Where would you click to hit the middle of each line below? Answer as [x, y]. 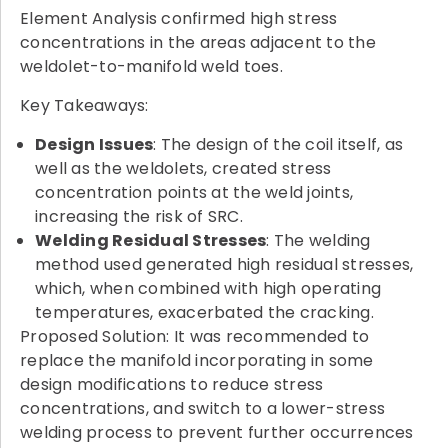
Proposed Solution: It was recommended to [194, 337]
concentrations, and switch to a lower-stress [202, 409]
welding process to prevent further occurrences [217, 433]
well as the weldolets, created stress [183, 169]
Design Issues [94, 145]
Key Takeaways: [84, 106]
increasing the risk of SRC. [139, 217]
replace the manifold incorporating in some [197, 361]
